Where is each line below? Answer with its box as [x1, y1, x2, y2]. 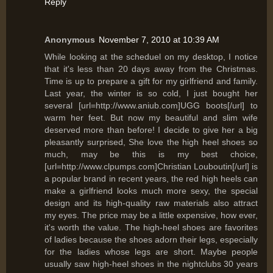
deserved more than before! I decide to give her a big [44, 125, 258, 135]
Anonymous [44, 35, 95, 45]
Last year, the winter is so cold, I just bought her [44, 88, 258, 99]
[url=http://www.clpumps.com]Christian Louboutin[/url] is [44, 161, 258, 172]
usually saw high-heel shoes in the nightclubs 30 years [44, 259, 258, 269]
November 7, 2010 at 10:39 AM [99, 35, 219, 45]
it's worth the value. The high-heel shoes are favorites [44, 222, 258, 233]
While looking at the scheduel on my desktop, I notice [44, 52, 258, 62]
